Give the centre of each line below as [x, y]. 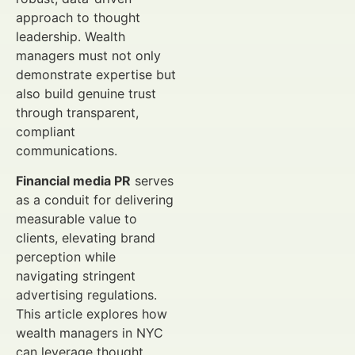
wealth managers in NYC [90, 333]
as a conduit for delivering [95, 200]
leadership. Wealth [71, 36]
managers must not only [88, 55]
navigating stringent [76, 276]
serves [152, 181]
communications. [67, 151]
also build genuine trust [86, 94]
